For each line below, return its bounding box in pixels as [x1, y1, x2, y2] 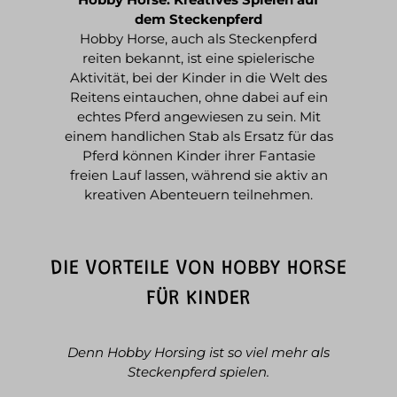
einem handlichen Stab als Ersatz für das [64, 128, 333, 145]
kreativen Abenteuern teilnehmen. [84, 186, 313, 204]
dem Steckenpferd [135, 11, 262, 28]
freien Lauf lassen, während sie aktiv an [69, 167, 328, 184]
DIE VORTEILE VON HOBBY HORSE [51, 259, 346, 280]
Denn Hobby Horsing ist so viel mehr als [67, 344, 330, 362]
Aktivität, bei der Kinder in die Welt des [70, 69, 327, 87]
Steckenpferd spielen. [128, 363, 269, 381]
